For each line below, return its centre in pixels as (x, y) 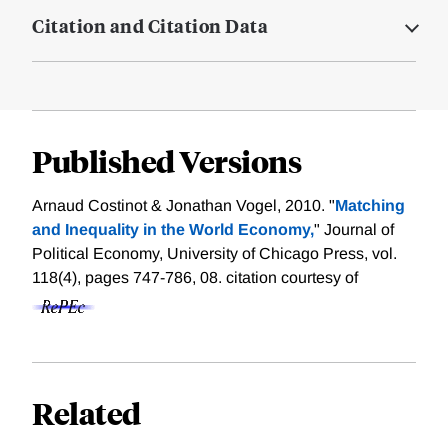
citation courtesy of (292, 278)
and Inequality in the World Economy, (173, 230)
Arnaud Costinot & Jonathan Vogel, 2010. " (183, 206)
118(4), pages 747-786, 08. (129, 278)
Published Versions (166, 161)
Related (86, 413)
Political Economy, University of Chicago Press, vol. (214, 254)
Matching (370, 206)
